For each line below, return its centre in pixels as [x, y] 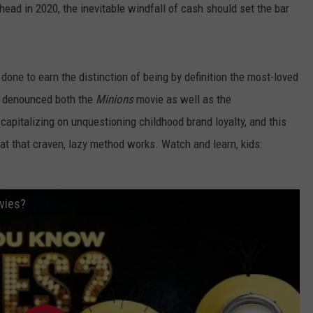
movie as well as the [184, 100]
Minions [116, 100]
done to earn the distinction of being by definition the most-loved [150, 77]
